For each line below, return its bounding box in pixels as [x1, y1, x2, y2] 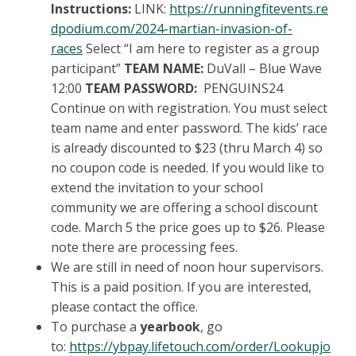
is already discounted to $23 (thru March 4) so [51, 139, 323, 157]
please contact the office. [51, 298, 198, 316]
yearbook [140, 318, 200, 336]
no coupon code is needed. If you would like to [51, 159, 324, 177]
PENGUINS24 [197, 79, 283, 98]
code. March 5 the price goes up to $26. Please [51, 219, 325, 237]
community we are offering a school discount [51, 199, 318, 217]
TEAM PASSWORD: [85, 79, 197, 98]
